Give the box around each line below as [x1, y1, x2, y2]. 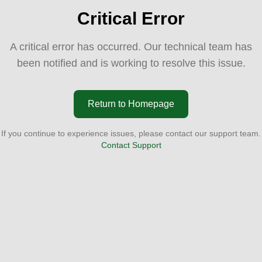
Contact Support [101, 140, 161, 150]
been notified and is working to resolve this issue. [16, 57, 246, 69]
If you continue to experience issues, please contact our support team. [1, 129, 261, 138]
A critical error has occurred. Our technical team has [10, 41, 252, 53]
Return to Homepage [88, 99, 174, 109]
